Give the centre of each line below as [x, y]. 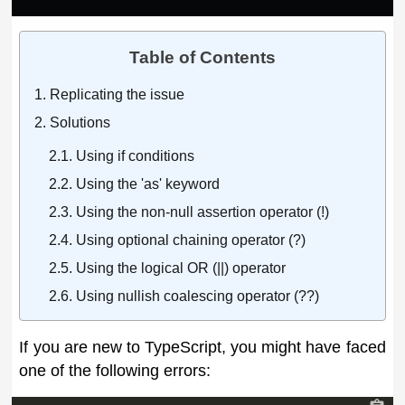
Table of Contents [202, 58]
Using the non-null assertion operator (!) [203, 212]
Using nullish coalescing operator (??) [198, 297]
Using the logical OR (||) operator [181, 268]
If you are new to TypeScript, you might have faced [202, 348]
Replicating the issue [118, 95]
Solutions [80, 123]
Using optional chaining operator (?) [191, 240]
